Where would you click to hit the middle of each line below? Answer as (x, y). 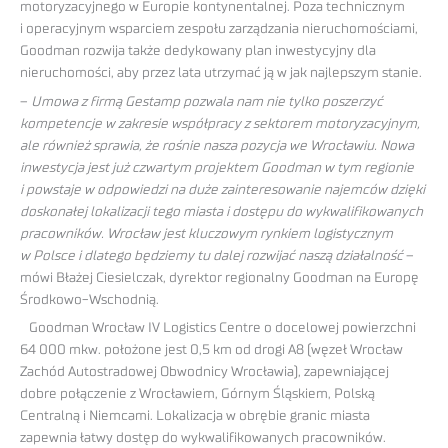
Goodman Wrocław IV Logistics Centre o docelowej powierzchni (222, 328)
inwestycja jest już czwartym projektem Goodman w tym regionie (217, 167)
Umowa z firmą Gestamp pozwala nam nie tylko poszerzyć (207, 101)
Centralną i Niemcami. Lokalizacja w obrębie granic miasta (195, 416)
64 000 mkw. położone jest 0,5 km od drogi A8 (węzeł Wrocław (211, 350)
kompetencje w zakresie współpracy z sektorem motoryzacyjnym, (220, 123)
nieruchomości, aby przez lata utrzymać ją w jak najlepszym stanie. (221, 72)
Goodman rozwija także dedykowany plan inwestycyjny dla (198, 50)
